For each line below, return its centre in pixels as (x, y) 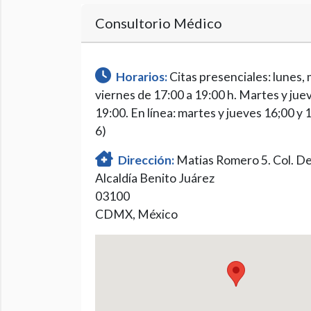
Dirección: (145, 160)
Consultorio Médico (159, 23)
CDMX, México (136, 214)
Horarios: (141, 77)
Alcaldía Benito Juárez (155, 178)
